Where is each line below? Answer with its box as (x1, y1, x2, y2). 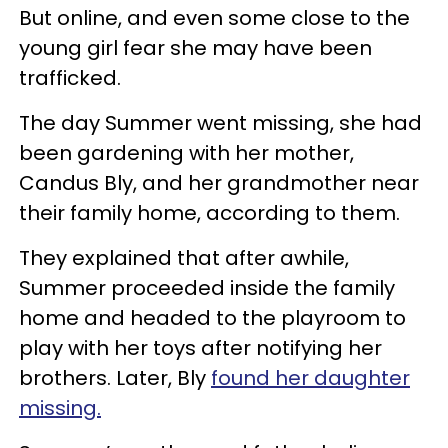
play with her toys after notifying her (19, 333, 382, 362)
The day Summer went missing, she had (19, 108, 422, 137)
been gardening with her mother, (19, 138, 354, 167)
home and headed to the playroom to (19, 303, 406, 332)
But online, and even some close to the (19, 3, 410, 32)
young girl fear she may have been (19, 33, 372, 62)
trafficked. (19, 63, 126, 92)
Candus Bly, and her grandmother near (19, 168, 419, 197)
